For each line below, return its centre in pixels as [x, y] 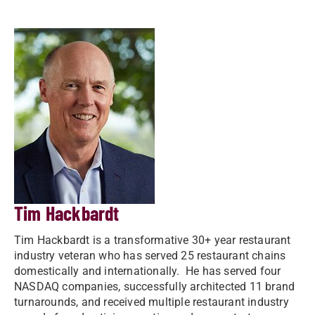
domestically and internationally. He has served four [148, 271]
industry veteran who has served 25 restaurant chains [150, 256]
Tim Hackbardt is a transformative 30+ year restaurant [153, 240]
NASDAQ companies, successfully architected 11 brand [155, 287]
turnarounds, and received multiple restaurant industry [152, 302]
